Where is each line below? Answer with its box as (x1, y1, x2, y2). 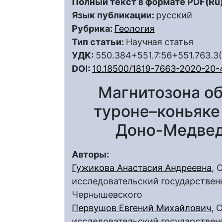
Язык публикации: (72, 10, 156, 20)
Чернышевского (72, 189, 142, 200)
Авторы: (72, 149, 111, 160)
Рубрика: (72, 23, 114, 34)
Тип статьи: (72, 37, 126, 47)
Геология (114, 23, 155, 34)
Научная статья (126, 37, 193, 47)
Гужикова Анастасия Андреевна (72, 163, 212, 173)
